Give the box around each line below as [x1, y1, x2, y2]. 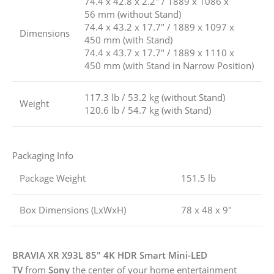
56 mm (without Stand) [84, 8, 181, 21]
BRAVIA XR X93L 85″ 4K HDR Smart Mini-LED [12, 249, 207, 262]
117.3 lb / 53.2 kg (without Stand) [84, 91, 225, 104]
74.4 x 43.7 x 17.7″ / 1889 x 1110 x [84, 46, 234, 59]
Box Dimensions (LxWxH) [20, 204, 126, 217]
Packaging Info [12, 149, 73, 162]
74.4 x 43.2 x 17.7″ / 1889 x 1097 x [84, 21, 234, 34]
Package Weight [20, 172, 86, 185]
